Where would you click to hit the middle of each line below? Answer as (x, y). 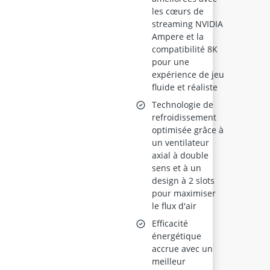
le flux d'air (174, 206)
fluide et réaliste (185, 87)
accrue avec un (183, 249)
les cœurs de (178, 11)
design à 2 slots (184, 181)
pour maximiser (184, 193)
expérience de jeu (188, 74)
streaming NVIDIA (188, 24)
